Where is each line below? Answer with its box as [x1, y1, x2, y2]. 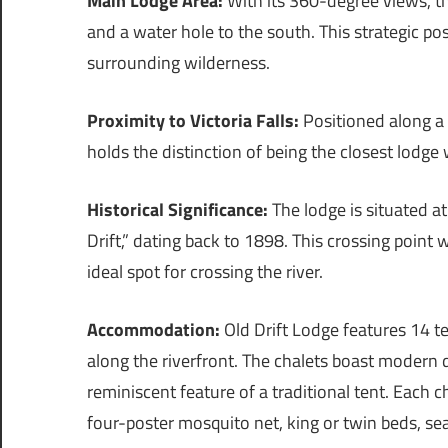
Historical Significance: [87, 196, 268, 224]
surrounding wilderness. [87, 49, 270, 77]
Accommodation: [87, 316, 220, 344]
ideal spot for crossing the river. [87, 258, 323, 286]
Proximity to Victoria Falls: [87, 107, 299, 135]
